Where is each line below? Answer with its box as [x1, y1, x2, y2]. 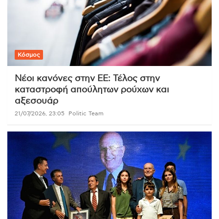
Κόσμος [18, 51, 40, 58]
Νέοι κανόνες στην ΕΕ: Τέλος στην [15, 74, 160, 83]
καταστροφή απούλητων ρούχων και [15, 85, 169, 94]
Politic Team [68, 110, 104, 116]
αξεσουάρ [15, 96, 58, 106]
